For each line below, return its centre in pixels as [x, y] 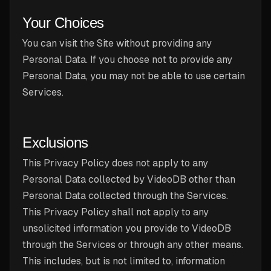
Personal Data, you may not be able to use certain [134, 76]
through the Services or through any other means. [133, 245]
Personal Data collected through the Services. [125, 196]
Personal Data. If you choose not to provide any [127, 60]
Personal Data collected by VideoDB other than [129, 179]
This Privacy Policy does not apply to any [115, 163]
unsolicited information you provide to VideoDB [127, 228]
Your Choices [63, 23]
